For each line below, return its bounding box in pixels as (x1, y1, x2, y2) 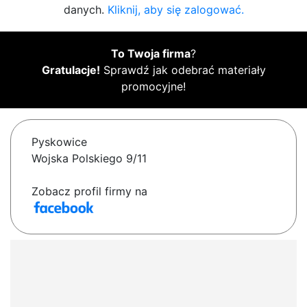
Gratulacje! (41, 63, 100, 77)
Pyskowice (32, 135, 87, 149)
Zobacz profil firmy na (32, 184, 147, 199)
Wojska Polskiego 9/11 (32, 151, 147, 166)
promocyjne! (121, 79, 186, 94)
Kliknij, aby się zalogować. (107, 3, 244, 17)
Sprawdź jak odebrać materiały (99, 63, 266, 77)
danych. (63, 3, 108, 17)
